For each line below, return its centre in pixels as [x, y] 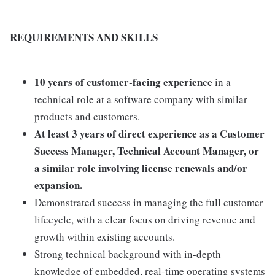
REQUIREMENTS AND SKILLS [84, 37]
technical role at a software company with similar [141, 99]
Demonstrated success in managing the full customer [149, 203]
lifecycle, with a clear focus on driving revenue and [145, 220]
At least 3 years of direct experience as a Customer [149, 134]
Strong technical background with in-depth [128, 254]
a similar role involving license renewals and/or [141, 168]
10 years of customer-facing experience [123, 82]
